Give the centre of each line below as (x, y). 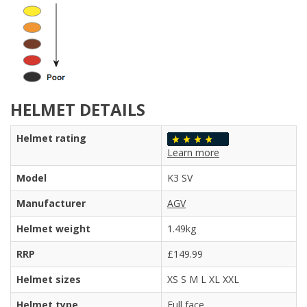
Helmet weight (53, 229)
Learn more (193, 153)
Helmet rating (51, 138)
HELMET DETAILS (78, 110)
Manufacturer (51, 204)
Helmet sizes (49, 280)
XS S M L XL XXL (203, 280)
